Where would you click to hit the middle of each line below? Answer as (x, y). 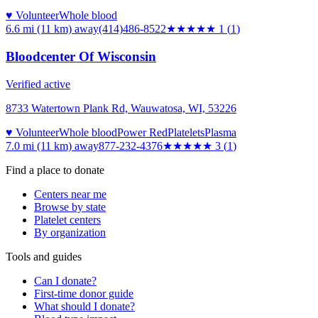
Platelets (186, 132)
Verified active (38, 84)
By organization (70, 232)
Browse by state (70, 207)
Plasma (220, 132)
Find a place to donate (55, 170)
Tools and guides (44, 256)
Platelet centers (67, 219)
